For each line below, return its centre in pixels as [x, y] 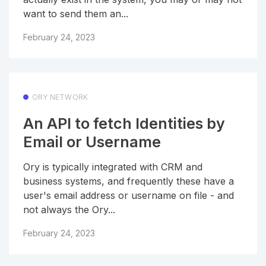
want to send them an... [76, 14]
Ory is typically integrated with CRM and [113, 167]
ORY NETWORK [60, 97]
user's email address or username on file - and [129, 196]
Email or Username [92, 142]
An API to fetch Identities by [124, 124]
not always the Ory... [69, 210]
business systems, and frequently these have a [129, 181]
